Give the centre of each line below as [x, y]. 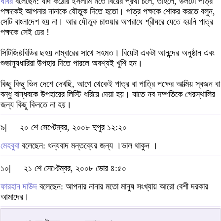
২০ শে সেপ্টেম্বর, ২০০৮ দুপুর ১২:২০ [73, 128]
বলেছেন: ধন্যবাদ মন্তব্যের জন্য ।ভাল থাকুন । [89, 146]
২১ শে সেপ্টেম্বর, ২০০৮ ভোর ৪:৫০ [75, 168]
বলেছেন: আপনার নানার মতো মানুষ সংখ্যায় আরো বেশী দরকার [123, 187]
